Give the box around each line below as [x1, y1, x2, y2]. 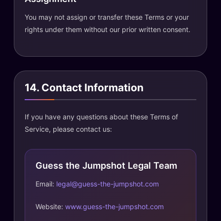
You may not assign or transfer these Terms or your [25, 13, 189, 21]
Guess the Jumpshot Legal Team [36, 159, 177, 171]
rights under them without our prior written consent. [25, 25, 190, 34]
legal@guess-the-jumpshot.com [56, 179, 159, 188]
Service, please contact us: [25, 124, 112, 133]
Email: [36, 179, 56, 188]
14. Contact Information [25, 81, 144, 94]
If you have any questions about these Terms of [25, 112, 178, 121]
